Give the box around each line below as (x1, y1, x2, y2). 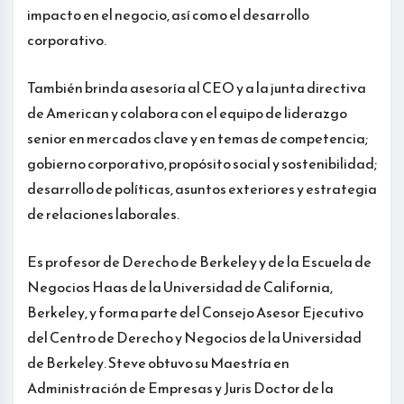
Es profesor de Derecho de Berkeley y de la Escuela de (27, 250, 372, 272)
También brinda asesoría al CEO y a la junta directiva (27, 76, 366, 98)
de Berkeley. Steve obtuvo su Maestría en (27, 351, 289, 373)
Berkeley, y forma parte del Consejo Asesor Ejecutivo (27, 300, 363, 323)
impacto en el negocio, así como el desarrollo (27, 3, 309, 25)
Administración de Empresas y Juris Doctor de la (27, 376, 334, 399)
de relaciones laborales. (27, 202, 179, 225)
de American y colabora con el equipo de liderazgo (27, 101, 347, 124)
